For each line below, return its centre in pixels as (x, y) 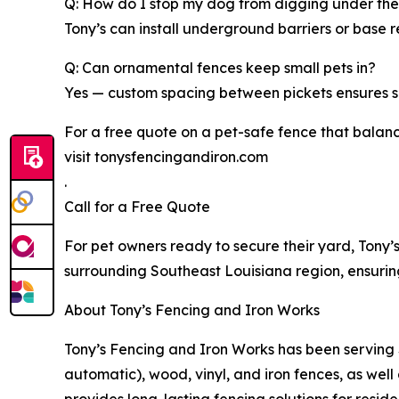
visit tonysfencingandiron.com (166, 156)
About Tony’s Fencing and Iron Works (192, 309)
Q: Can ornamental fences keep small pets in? (220, 67)
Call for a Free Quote (137, 206)
